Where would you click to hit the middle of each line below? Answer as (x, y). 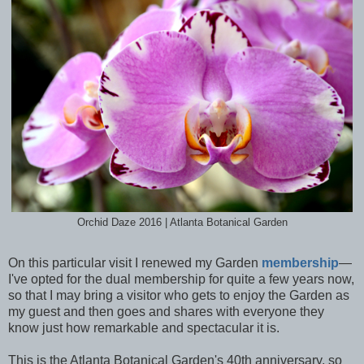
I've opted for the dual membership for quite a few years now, (181, 279)
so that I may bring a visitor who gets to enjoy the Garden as (179, 295)
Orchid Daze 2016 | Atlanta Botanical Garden (182, 223)
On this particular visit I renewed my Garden (135, 263)
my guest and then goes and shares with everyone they (166, 312)
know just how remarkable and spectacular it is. (145, 328)
